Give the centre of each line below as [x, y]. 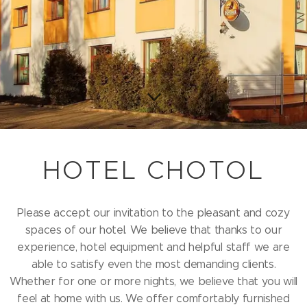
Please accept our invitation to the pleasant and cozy [153, 212]
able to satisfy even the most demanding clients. [153, 264]
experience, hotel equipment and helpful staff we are [153, 247]
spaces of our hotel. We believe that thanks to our [153, 230]
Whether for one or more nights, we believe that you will [153, 281]
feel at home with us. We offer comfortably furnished [153, 298]
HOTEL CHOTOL [153, 170]
